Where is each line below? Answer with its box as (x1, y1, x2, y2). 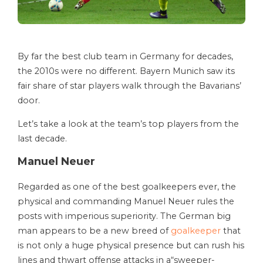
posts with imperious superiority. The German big (18, 211, 231, 222)
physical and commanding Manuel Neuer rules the (18, 196, 234, 207)
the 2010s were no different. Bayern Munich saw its (18, 66, 235, 77)
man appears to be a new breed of (18, 225, 171, 237)
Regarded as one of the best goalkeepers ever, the (18, 181, 236, 193)
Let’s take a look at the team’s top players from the (18, 119, 239, 130)
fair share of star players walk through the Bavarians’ (18, 80, 241, 92)
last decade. (18, 133, 67, 144)
